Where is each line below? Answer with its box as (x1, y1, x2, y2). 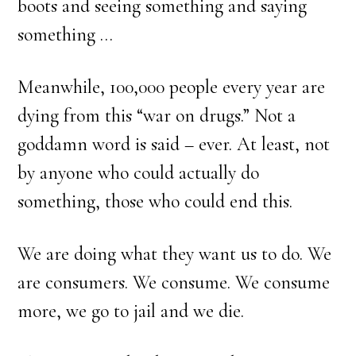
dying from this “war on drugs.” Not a (17, 104, 296, 127)
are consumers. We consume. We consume (17, 271, 331, 294)
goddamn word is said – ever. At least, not (17, 133, 331, 156)
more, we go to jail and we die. (17, 300, 245, 323)
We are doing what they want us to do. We (17, 242, 332, 265)
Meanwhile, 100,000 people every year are (17, 75, 326, 99)
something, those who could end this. (17, 190, 293, 213)
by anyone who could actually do (17, 161, 260, 184)
